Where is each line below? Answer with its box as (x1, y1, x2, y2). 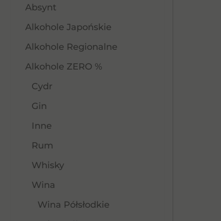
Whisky (31, 160, 64, 171)
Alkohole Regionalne (25, 41, 117, 52)
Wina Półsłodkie (37, 199, 110, 210)
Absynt (25, 2, 56, 13)
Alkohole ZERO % (25, 61, 102, 72)
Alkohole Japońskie (25, 22, 111, 33)
